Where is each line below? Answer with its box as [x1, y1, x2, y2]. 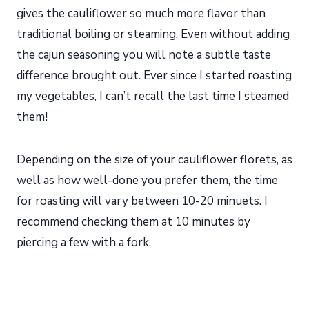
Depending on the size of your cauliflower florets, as [17, 152, 292, 168]
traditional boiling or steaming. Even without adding [17, 26, 290, 43]
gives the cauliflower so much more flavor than [17, 6, 266, 22]
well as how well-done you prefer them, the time [17, 172, 278, 189]
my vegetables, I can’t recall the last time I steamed [17, 88, 289, 105]
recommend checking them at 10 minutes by [17, 214, 250, 230]
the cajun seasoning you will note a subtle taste [17, 47, 271, 63]
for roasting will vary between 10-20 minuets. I [17, 193, 268, 210]
